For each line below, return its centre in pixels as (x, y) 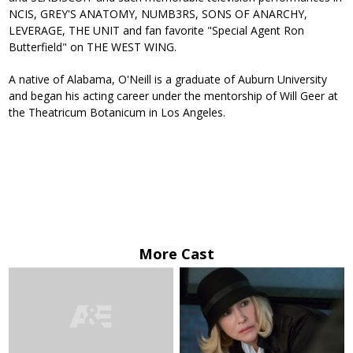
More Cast (176, 254)
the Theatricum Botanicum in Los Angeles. (117, 113)
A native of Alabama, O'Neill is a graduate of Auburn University (168, 80)
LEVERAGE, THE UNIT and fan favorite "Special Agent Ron (157, 31)
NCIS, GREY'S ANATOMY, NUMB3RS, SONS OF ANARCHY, (158, 14)
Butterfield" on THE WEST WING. (93, 47)
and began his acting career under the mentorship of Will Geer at (174, 96)
